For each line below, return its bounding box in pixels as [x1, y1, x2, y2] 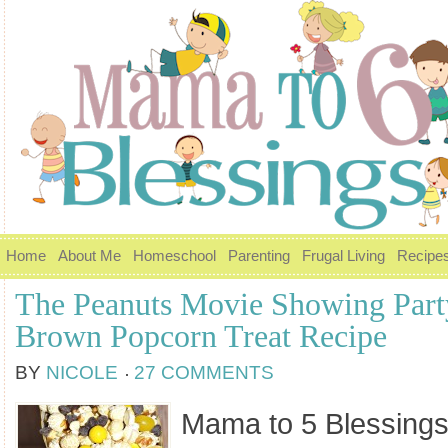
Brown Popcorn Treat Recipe [15, 319, 387, 354]
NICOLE [46, 362, 118, 383]
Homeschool [133, 247, 216, 264]
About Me [58, 247, 121, 264]
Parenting [228, 247, 290, 264]
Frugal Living [302, 247, 385, 264]
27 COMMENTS [134, 362, 274, 383]
